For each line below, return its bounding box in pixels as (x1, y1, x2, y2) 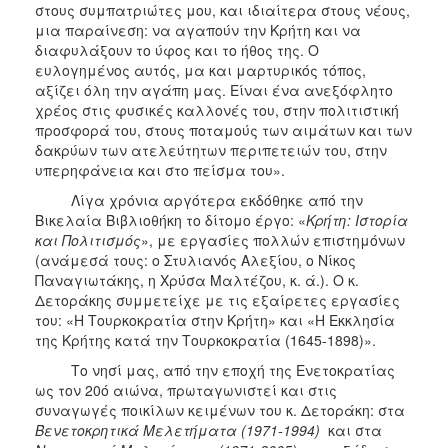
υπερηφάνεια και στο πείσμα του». (35, 159, 285, 180)
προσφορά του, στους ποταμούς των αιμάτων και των (35, 119, 412, 140)
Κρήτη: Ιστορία (306, 209, 408, 230)
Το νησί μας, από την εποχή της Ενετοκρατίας (35, 359, 395, 380)
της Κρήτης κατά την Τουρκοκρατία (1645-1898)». (35, 329, 376, 350)
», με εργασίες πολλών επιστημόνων (141, 229, 405, 250)
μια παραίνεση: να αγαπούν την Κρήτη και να (35, 19, 361, 40)
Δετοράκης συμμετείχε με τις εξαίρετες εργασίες (35, 289, 400, 310)
